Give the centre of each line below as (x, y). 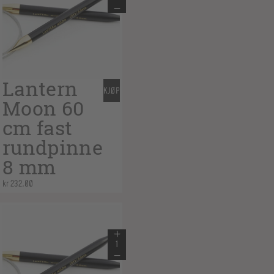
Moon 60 (43, 109)
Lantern (40, 89)
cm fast (38, 128)
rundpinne (53, 148)
